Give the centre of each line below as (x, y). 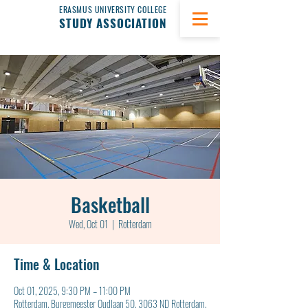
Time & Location (56, 264)
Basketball (110, 205)
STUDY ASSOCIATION (113, 23)
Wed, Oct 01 (88, 224)
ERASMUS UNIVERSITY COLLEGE (113, 9)
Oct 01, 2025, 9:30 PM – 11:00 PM (72, 290)
